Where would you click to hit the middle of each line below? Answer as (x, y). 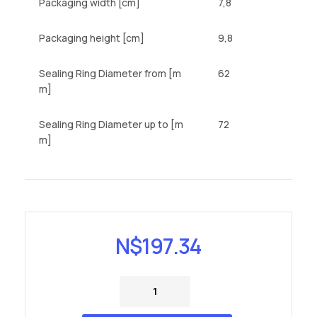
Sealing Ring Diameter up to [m (111, 124)
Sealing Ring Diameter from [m (110, 73)
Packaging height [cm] (91, 38)
